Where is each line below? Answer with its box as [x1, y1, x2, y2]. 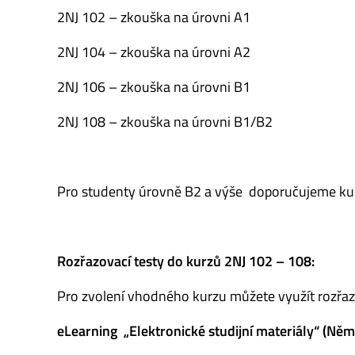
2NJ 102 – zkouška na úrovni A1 [57, 6, 250, 29]
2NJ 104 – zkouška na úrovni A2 [57, 41, 250, 63]
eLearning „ [57, 320, 129, 342]
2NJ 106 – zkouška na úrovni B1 [57, 76, 250, 98]
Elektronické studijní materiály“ [129, 320, 323, 342]
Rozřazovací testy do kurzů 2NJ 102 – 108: [57, 250, 315, 273]
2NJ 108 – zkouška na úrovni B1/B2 [57, 111, 273, 133]
